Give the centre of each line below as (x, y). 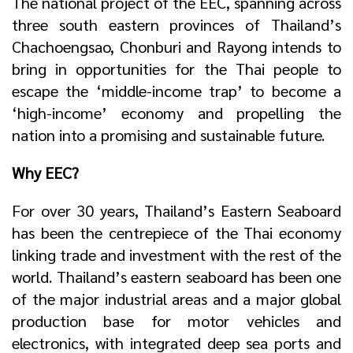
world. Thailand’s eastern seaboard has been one (176, 277)
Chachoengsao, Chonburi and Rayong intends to (176, 46)
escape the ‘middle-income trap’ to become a (176, 91)
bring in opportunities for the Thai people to (176, 69)
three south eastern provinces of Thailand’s (176, 24)
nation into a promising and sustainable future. (168, 135)
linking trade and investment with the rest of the (176, 255)
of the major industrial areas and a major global (176, 299)
